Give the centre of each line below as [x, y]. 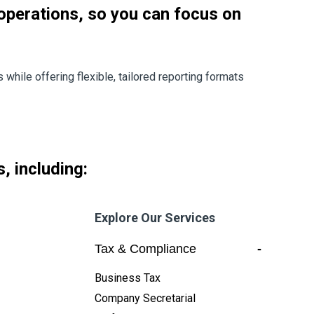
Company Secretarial [145, 298]
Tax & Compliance [145, 248]
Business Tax [127, 278]
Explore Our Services [155, 217]
